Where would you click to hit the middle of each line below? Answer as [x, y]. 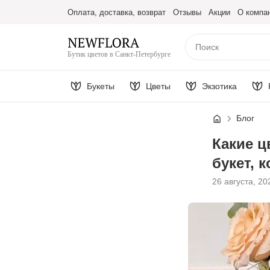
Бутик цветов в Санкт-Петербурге [119, 54]
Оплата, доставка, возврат [117, 12]
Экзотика [219, 86]
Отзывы [187, 12]
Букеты [101, 86]
